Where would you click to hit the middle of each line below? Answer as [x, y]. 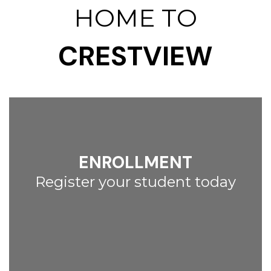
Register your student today [135, 182]
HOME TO [135, 18]
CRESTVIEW [135, 56]
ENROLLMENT [135, 162]
